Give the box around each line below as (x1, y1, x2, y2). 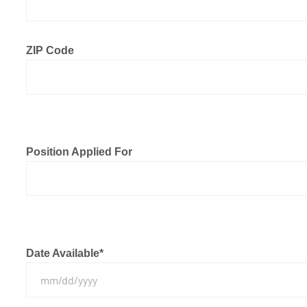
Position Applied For (26, 146, 132, 158)
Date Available (26, 247, 99, 260)
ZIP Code (26, 45, 74, 57)
